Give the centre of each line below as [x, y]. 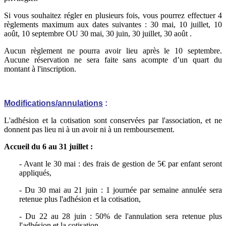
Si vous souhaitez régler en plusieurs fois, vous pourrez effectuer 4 [113, 16]
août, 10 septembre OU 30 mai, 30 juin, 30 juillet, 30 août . [98, 34]
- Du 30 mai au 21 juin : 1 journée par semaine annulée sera [121, 190]
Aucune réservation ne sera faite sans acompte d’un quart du [113, 60]
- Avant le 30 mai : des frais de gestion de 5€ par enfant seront [121, 164]
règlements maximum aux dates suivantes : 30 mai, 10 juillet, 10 [113, 25]
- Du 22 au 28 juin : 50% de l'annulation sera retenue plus [121, 216]
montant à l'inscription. [40, 69]
